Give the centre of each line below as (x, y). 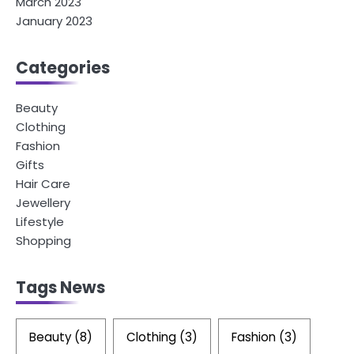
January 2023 (54, 21)
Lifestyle (40, 221)
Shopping (43, 240)
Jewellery (43, 202)
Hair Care (43, 183)
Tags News (60, 287)
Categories (63, 68)
